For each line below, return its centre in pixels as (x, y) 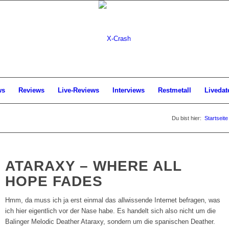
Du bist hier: (187, 118)
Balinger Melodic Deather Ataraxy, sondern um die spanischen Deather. (110, 222)
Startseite (216, 118)
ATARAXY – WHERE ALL (94, 166)
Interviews (129, 90)
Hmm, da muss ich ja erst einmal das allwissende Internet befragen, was (113, 200)
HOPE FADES (54, 181)
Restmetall (175, 90)
